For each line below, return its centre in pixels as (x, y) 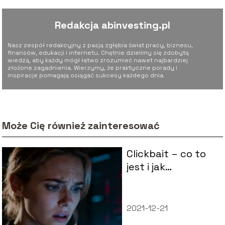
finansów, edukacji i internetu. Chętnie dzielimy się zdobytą (98, 52)
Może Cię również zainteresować (81, 126)
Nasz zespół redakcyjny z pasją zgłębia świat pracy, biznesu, (100, 45)
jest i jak (146, 167)
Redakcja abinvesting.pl (112, 25)
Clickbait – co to (166, 154)
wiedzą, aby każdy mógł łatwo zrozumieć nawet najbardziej (98, 60)
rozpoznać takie (165, 180)
